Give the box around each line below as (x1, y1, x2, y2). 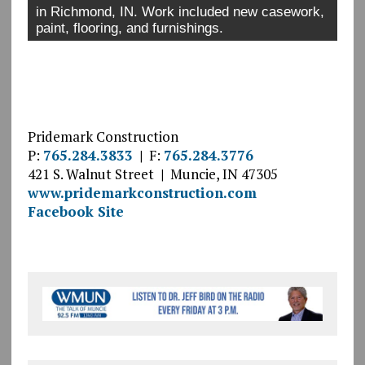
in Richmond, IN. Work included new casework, (35, 3, 324, 20)
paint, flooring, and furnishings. (35, 20, 223, 36)
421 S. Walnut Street (27, 164, 161, 183)
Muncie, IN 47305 (163, 164, 278, 183)
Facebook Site (27, 201, 124, 221)
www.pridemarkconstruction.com (27, 182, 257, 202)
